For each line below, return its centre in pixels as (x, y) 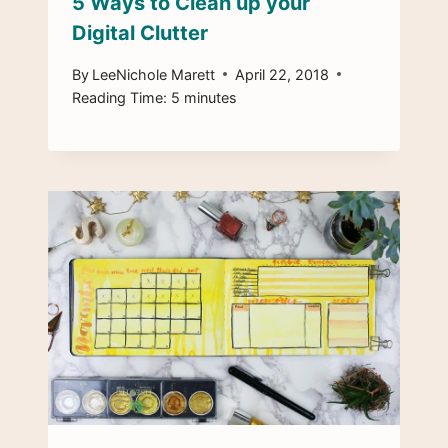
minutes (210, 97)
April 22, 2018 (282, 74)
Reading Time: (119, 97)
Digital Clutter (140, 33)
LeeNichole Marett (154, 74)
